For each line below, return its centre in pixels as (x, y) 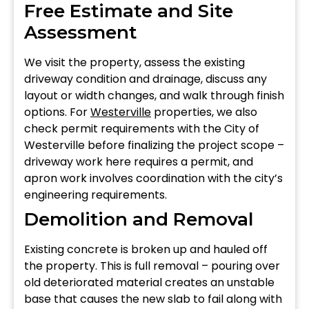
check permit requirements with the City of (142, 128)
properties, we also (204, 112)
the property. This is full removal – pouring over (152, 266)
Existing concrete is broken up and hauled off (146, 249)
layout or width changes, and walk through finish (154, 95)
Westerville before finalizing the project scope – (154, 145)
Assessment (80, 32)
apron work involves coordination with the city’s (153, 178)
